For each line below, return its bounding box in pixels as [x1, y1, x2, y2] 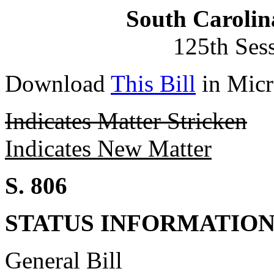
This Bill [111, 70, 196, 97]
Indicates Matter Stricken [5, 108, 247, 134]
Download [5, 70, 111, 97]
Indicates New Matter [5, 135, 212, 161]
